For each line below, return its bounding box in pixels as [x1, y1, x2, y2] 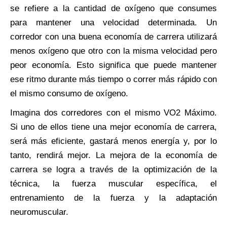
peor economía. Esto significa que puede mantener [10, 60, 217, 70]
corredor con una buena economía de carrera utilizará [10, 31, 217, 42]
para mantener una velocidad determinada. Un [10, 17, 217, 27]
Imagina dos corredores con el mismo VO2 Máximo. [10, 107, 217, 118]
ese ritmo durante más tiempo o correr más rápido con [10, 74, 217, 84]
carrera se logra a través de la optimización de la [10, 164, 217, 174]
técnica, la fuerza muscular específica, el [10, 178, 217, 188]
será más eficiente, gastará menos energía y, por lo [10, 136, 217, 146]
